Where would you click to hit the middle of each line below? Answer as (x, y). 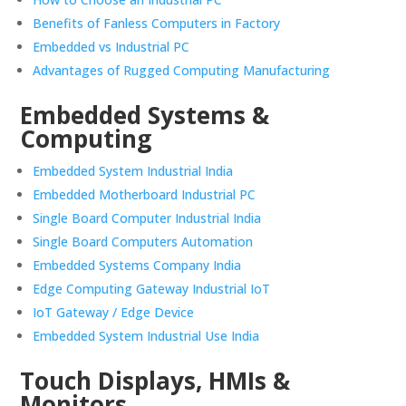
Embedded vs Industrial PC (111, 47)
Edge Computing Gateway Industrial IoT (152, 289)
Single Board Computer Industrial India (147, 218)
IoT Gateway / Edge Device (114, 313)
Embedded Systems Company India (137, 266)
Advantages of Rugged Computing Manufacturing (182, 71)
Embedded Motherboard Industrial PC (145, 195)
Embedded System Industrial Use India (146, 336)
